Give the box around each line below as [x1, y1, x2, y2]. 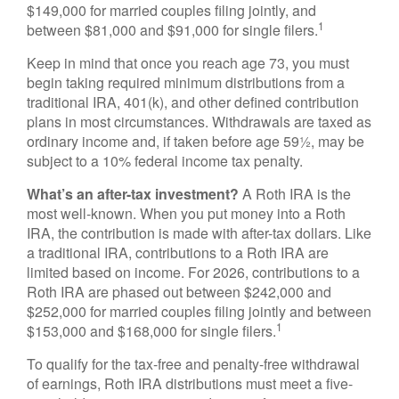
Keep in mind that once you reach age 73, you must [27, 53, 349, 73]
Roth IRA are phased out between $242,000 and [27, 281, 331, 302]
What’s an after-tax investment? [27, 183, 239, 204]
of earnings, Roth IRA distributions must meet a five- [27, 373, 353, 394]
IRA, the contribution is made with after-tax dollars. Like [27, 223, 371, 243]
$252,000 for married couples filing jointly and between [27, 301, 371, 322]
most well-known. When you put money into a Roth [27, 203, 346, 224]
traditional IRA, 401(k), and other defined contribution [27, 92, 359, 112]
